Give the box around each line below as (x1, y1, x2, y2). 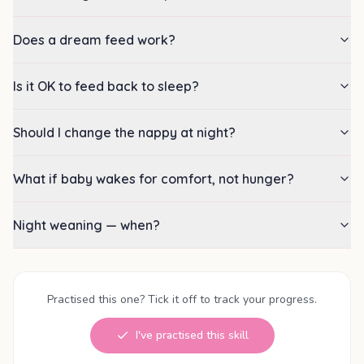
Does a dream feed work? (13, 32, 175, 49)
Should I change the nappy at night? (13, 124, 236, 141)
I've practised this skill (135, 327, 249, 344)
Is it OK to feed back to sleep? (13, 78, 199, 95)
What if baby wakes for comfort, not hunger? (13, 171, 294, 188)
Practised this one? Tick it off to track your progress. (47, 292, 317, 308)
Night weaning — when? (13, 217, 160, 234)
